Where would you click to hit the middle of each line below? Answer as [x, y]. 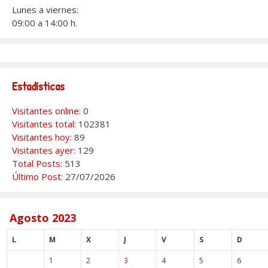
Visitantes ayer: [45, 150]
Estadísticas [38, 86]
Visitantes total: [45, 124]
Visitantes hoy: [43, 137]
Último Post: [39, 177]
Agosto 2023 [43, 218]
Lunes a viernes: [45, 10]
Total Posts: [38, 164]
